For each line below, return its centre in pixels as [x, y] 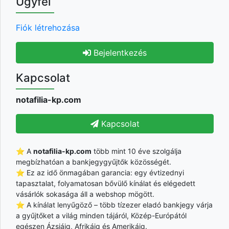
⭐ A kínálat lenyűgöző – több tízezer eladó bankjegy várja [114, 204]
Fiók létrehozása [48, 27]
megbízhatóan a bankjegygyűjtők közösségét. [94, 162]
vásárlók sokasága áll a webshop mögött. [85, 194]
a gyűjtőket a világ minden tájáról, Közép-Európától [101, 215]
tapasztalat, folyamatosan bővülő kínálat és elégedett [106, 183]
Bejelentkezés [119, 52]
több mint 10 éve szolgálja [136, 151]
